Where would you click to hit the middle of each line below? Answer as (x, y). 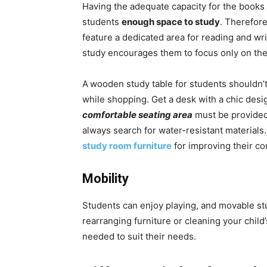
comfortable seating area (137, 115)
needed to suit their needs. (139, 237)
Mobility (105, 179)
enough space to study (171, 22)
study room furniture (127, 146)
